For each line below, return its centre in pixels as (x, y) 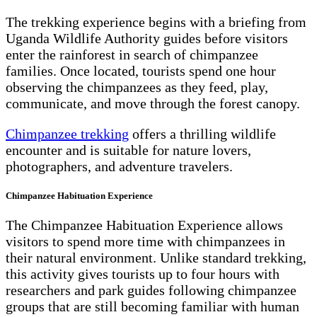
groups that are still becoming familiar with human (152, 307)
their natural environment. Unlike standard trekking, (156, 258)
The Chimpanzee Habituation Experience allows (144, 225)
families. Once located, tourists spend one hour (141, 70)
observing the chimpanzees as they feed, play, (137, 87)
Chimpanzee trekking (67, 133)
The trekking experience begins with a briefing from (156, 22)
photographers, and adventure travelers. (119, 166)
